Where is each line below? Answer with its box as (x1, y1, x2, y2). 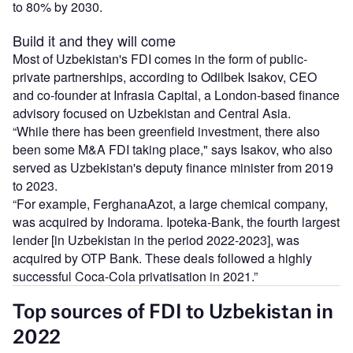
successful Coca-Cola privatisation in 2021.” (13, 266, 258, 285)
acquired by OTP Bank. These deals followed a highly (13, 248, 312, 267)
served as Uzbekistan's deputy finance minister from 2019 (13, 158, 333, 176)
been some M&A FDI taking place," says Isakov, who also (13, 139, 333, 158)
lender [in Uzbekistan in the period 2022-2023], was (13, 230, 299, 249)
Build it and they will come (13, 29, 176, 50)
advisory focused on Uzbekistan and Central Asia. (13, 103, 291, 122)
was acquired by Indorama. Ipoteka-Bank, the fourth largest (13, 212, 340, 231)
